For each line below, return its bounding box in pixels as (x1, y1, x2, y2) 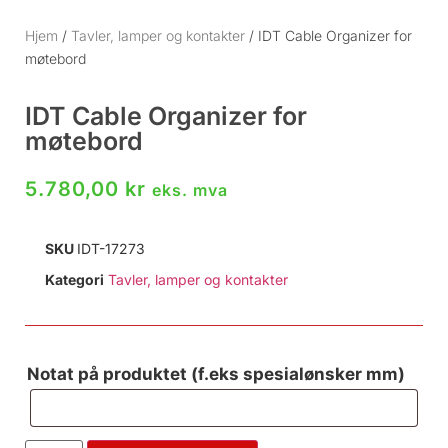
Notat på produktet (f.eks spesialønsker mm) (27, 364, 405, 385)
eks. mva (152, 179, 228, 200)
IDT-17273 (77, 240, 145, 258)
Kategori (45, 271, 104, 289)
